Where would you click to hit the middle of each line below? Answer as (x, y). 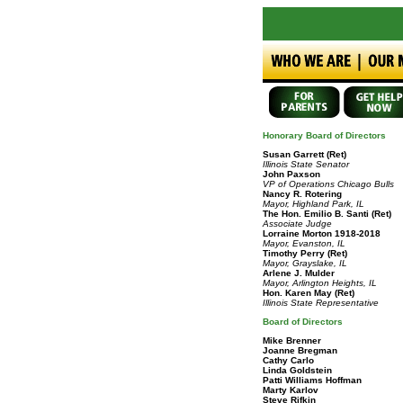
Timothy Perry (294, 253)
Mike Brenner (292, 340)
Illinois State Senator (306, 164)
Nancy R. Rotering (302, 194)
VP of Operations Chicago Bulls (328, 184)
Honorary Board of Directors (324, 135)
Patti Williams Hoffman (312, 380)
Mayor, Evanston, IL (304, 243)
